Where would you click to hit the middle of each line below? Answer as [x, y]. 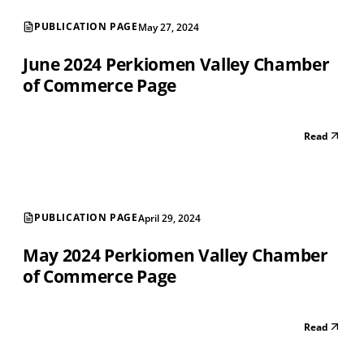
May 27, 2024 [168, 27]
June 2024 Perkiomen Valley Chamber [176, 64]
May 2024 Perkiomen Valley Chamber [175, 255]
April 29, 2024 [169, 218]
